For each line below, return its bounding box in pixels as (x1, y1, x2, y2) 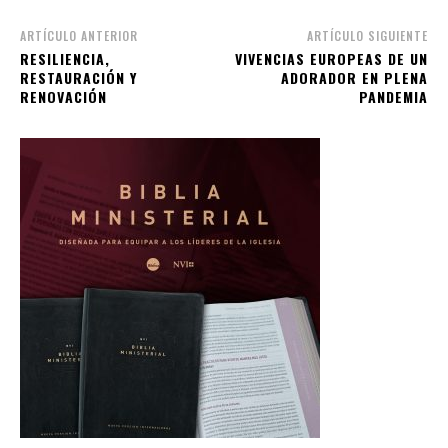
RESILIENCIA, (20, 47, 110, 69)
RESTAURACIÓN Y (20, 66, 137, 88)
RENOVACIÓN (20, 85, 107, 107)
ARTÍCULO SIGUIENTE (306, 26, 428, 44)
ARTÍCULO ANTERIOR (20, 26, 138, 44)
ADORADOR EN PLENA (280, 66, 428, 88)
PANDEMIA (358, 85, 428, 107)
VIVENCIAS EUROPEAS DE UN (234, 47, 428, 69)
